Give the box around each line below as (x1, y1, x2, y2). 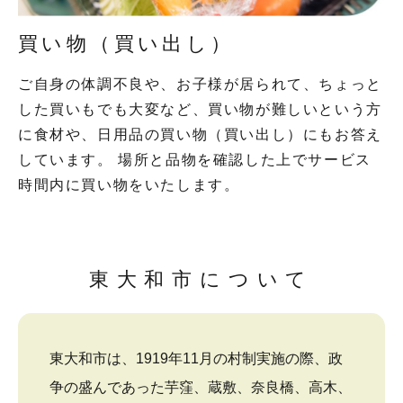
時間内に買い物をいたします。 (18, 176, 240, 193)
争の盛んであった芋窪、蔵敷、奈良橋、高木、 (49, 380, 352, 396)
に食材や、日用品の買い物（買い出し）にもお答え (18, 126, 382, 142)
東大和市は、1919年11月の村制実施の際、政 (49, 351, 343, 367)
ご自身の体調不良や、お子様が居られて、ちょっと (18, 76, 382, 92)
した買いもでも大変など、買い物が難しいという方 (18, 101, 382, 117)
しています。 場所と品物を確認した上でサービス (18, 151, 372, 167)
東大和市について (88, 268, 315, 291)
